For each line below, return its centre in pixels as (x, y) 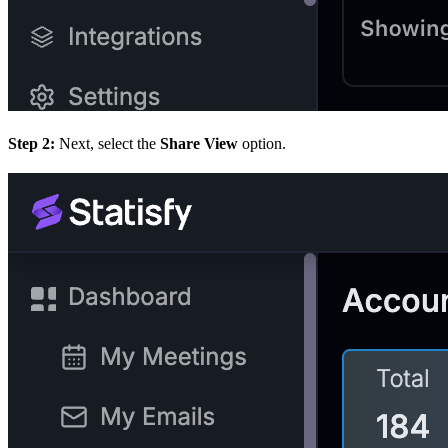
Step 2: (31, 143)
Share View (199, 143)
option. (262, 143)
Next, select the (107, 143)
